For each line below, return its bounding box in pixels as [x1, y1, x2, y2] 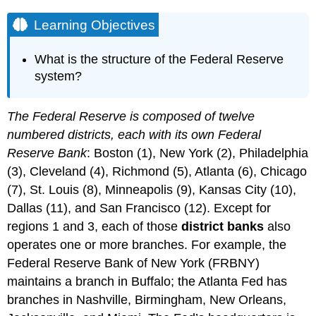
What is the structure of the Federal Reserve [35, 52, 284, 67]
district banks [181, 219, 265, 233]
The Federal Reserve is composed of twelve [7, 109, 255, 123]
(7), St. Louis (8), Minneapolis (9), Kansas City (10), [7, 182, 297, 197]
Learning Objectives [34, 17, 156, 32]
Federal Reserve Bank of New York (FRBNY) [7, 255, 260, 270]
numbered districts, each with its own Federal [7, 127, 262, 142]
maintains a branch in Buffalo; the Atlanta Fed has [7, 274, 288, 288]
